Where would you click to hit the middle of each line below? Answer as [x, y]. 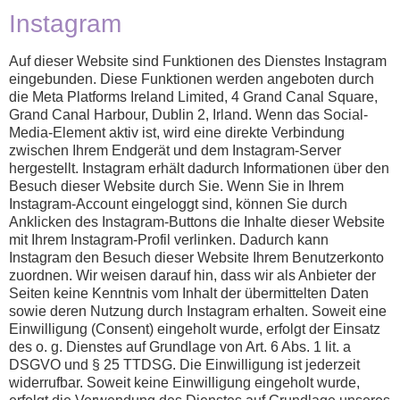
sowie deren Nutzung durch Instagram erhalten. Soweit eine [198, 312]
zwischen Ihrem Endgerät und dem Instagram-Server [175, 151]
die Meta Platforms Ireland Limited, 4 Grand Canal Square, [193, 97]
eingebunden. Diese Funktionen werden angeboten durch [192, 79]
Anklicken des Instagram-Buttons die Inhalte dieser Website [197, 222]
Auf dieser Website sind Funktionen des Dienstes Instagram [198, 62]
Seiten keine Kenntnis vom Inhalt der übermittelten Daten [189, 294]
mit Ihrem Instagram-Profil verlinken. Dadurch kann [169, 240]
